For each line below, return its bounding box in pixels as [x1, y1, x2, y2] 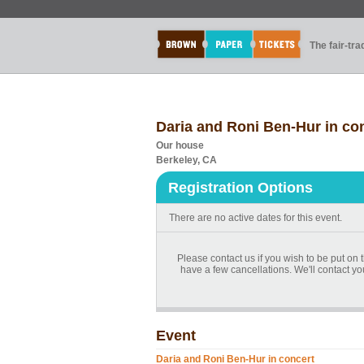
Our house [156, 140, 204, 151]
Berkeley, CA [156, 154, 217, 166]
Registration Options [168, 180, 313, 196]
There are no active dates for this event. [169, 212, 342, 223]
